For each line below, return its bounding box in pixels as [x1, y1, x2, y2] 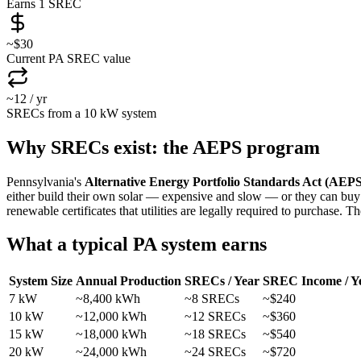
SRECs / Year [185, 274, 259, 288]
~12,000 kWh [76, 309, 147, 324]
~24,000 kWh [76, 345, 147, 359]
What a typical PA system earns [6, 234, 267, 255]
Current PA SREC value [6, 51, 131, 65]
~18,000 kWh [76, 327, 147, 342]
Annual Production [76, 274, 181, 288]
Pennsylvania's [6, 174, 85, 189]
